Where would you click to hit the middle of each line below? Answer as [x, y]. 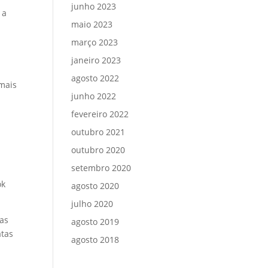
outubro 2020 [98, 150]
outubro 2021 [98, 132]
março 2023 [95, 42]
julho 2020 [92, 204]
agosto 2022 [95, 78]
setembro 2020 [101, 168]
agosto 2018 [95, 240]
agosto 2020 [95, 186]
